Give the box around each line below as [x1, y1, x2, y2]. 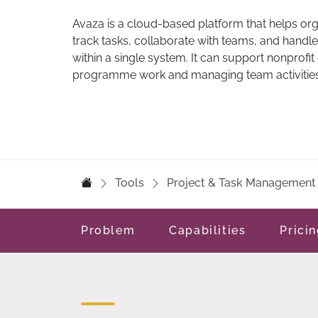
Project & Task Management [167, 176, 316, 190]
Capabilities [169, 224, 246, 237]
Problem [81, 224, 136, 237]
